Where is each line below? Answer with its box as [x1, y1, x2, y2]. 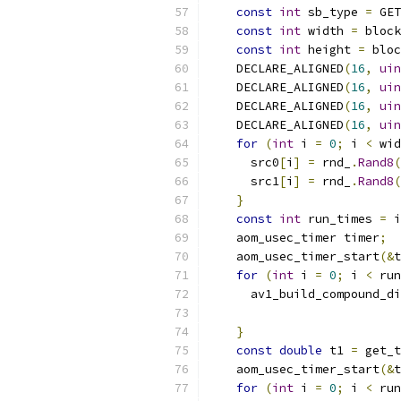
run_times [301, 211, 380, 226]
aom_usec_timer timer [208, 230, 380, 245]
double [279, 343, 322, 358]
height [301, 42, 358, 57]
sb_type [301, 4, 365, 20]
